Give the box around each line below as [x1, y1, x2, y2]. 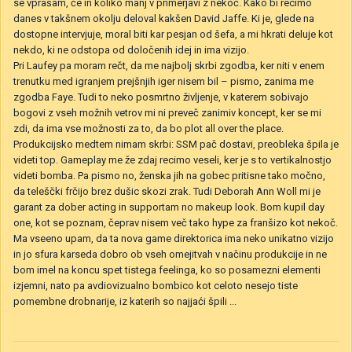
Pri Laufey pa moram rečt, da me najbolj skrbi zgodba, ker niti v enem [13, 59, 324, 71]
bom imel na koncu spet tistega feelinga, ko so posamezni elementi [13, 263, 321, 276]
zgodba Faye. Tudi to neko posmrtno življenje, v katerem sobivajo [13, 90, 309, 103]
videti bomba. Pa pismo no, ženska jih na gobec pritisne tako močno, [13, 169, 325, 181]
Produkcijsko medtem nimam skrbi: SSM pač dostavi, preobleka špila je [13, 137, 339, 150]
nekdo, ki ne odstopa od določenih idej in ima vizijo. [13, 43, 249, 56]
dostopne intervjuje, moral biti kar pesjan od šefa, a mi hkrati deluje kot [13, 27, 333, 40]
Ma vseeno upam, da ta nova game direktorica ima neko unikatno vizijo [13, 232, 334, 244]
